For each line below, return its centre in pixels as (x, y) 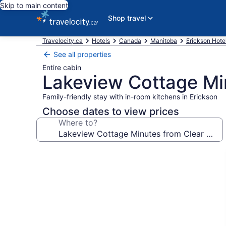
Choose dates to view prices (111, 111)
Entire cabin (62, 67)
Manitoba (164, 41)
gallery (56, 167)
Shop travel (127, 18)
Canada (130, 41)
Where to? (78, 123)
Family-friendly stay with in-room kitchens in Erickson (130, 97)
